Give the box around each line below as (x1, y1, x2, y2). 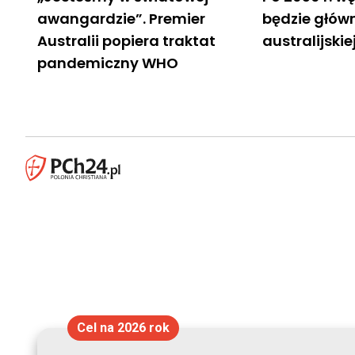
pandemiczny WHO (37, 52, 178, 73)
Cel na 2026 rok (76, 320, 170, 335)
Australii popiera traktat (37, 30, 216, 51)
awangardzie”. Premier (37, 8, 205, 29)
